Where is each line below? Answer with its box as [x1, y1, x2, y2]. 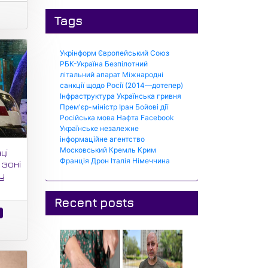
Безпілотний [105, 59, 148, 68]
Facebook [141, 113, 174, 122]
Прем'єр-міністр [60, 102, 117, 111]
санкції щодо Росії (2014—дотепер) [60, 81, 183, 90]
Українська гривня [117, 92, 181, 100]
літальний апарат [60, 70, 120, 79]
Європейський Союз [98, 48, 169, 57]
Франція [60, 156, 89, 165]
